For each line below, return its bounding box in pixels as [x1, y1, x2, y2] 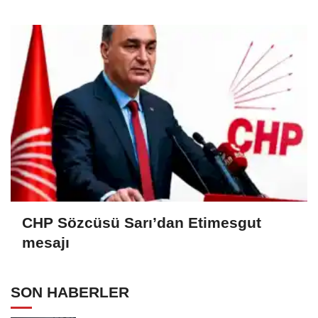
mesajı [22, 234, 70, 251]
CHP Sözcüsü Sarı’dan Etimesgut [22, 214, 261, 231]
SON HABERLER [11, 284, 129, 301]
